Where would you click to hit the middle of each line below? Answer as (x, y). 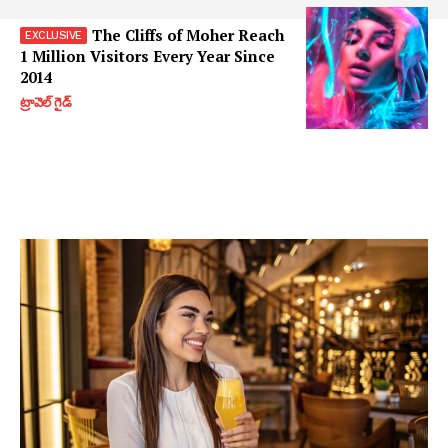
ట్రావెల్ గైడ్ (45, 102)
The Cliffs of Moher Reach (187, 34)
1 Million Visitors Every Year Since (147, 55)
